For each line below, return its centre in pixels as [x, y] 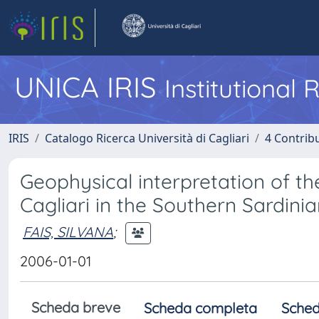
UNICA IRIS [89, 87]
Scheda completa [200, 308]
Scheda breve [76, 307]
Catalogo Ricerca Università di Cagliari [147, 138]
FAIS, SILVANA [68, 231]
